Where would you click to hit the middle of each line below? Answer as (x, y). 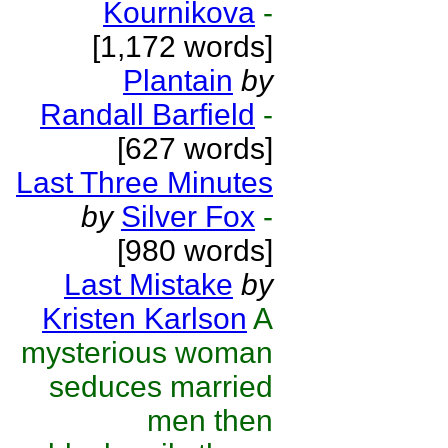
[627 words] (195, 148)
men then (210, 420)
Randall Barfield (147, 114)
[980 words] (195, 250)
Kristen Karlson (144, 318)
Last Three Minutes (144, 182)
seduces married (161, 386)
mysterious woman (147, 352)
